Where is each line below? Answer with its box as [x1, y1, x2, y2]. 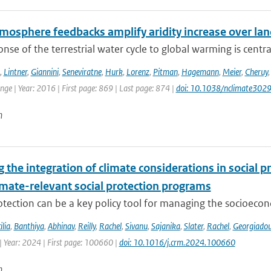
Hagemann [181, 66, 219, 77]
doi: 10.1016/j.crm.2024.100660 [119, 237, 235, 248]
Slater [183, 220, 203, 232]
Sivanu [125, 220, 148, 232]
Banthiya [13, 220, 44, 232]
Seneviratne [62, 66, 102, 77]
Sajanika [151, 220, 180, 232]
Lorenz [126, 66, 149, 77]
